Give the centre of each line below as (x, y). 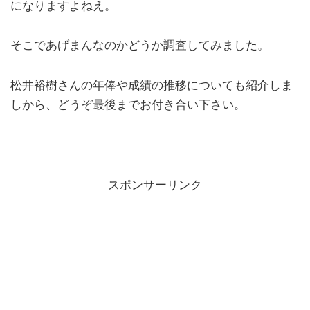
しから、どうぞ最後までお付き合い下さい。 (128, 105)
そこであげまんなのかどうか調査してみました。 (140, 46)
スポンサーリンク (155, 185)
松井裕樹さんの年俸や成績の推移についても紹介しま (152, 86)
